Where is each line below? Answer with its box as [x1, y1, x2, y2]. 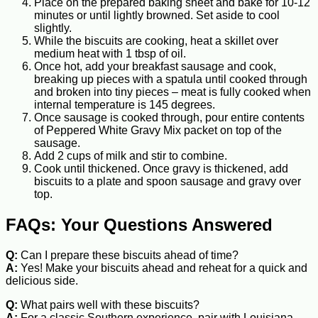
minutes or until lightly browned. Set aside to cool [34, 9, 280, 21]
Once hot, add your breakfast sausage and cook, [34, 60, 276, 72]
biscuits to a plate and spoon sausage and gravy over [34, 175, 301, 187]
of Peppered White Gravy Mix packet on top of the [34, 124, 282, 136]
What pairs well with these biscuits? [18, 298, 199, 311]
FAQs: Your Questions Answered [6, 214, 273, 234]
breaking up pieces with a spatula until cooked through [34, 72, 307, 85]
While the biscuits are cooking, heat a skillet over [34, 34, 278, 47]
